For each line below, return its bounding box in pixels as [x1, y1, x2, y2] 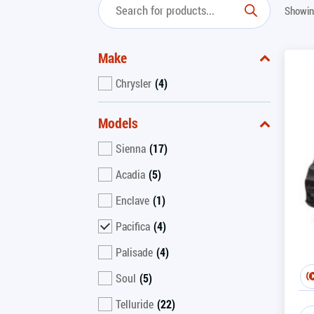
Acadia [116, 167, 145, 182]
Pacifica [116, 219, 150, 234]
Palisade [116, 245, 153, 260]
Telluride [116, 296, 153, 312]
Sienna [116, 141, 146, 156]
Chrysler [116, 75, 151, 90]
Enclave [116, 193, 149, 208]
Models [98, 114, 138, 133]
